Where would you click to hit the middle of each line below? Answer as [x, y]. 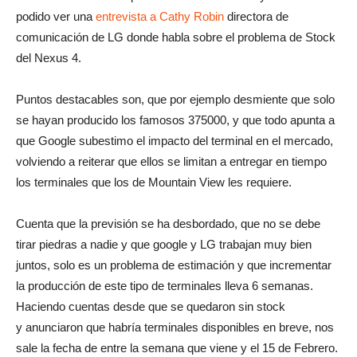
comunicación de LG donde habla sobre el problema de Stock [176, 37]
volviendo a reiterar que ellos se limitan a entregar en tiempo [171, 161]
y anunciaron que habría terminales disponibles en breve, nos [175, 327]
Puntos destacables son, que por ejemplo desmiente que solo [175, 99]
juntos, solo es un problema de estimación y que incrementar [174, 265]
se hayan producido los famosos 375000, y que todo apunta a [175, 120]
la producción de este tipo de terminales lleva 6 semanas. [165, 286]
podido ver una [56, 16]
